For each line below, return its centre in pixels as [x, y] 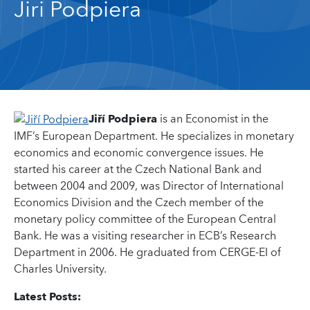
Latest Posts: [47, 297]
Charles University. [60, 270]
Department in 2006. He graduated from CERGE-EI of [147, 253]
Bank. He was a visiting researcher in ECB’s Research [145, 236]
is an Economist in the [213, 119]
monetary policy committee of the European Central [145, 220]
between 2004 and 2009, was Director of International [149, 186]
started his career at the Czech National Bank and [138, 170]
